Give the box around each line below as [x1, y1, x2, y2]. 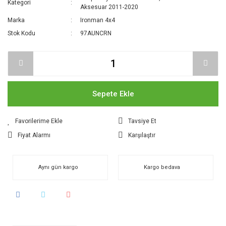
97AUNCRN [80, 29, 112, 37]
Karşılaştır [128, 131, 155, 139]
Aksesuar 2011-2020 [80, 3, 139, 11]
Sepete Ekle [92, 89, 134, 98]
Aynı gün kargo [38, 163, 78, 171]
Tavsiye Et [128, 117, 156, 125]
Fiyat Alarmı [18, 131, 50, 139]
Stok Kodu [8, 29, 35, 37]
